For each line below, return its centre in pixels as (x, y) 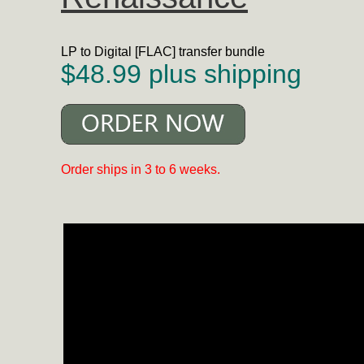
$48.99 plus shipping (181, 74)
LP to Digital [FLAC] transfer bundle (163, 52)
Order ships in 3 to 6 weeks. (141, 169)
